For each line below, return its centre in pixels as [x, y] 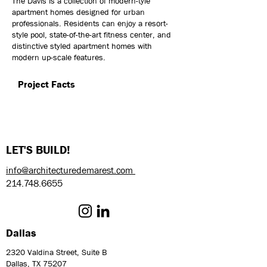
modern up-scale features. [59, 57]
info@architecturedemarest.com [71, 170]
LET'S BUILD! [38, 150]
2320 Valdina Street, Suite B [56, 252]
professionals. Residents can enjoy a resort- [90, 23]
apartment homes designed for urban [78, 12]
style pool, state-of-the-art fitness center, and [91, 35]
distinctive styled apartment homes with [82, 46]
